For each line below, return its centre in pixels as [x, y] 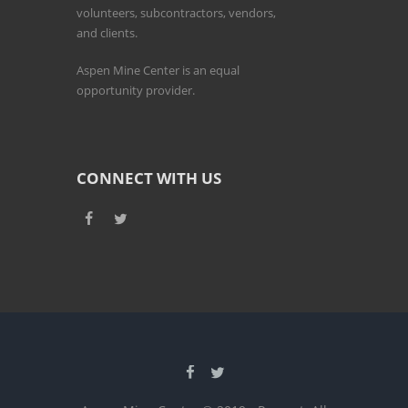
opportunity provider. [136, 91]
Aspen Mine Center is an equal [158, 71]
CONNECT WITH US [149, 178]
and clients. [107, 32]
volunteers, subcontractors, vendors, [176, 12]
